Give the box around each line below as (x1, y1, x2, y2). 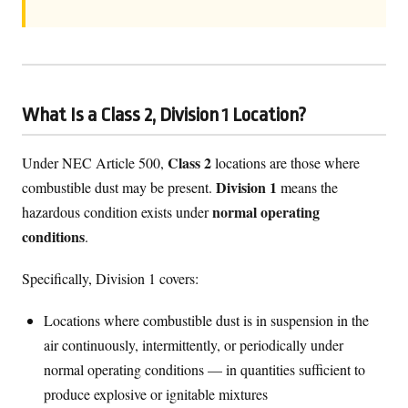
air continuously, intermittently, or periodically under (44, 335, 343, 355)
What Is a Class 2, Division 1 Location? (22, 104, 306, 127)
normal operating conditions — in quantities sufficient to (44, 360, 365, 380)
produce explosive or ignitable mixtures (44, 384, 268, 404)
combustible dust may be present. (22, 177, 216, 197)
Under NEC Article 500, (22, 152, 168, 172)
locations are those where (211, 152, 360, 172)
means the (277, 177, 338, 197)
